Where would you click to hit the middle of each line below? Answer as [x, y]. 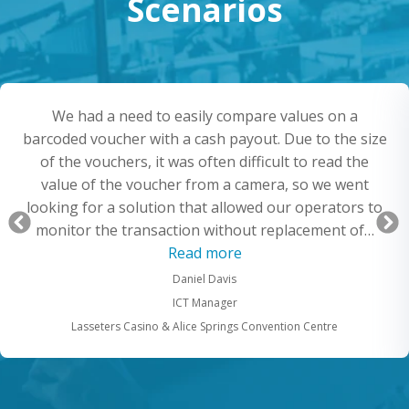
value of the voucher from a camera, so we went [204, 185]
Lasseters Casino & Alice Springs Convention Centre [204, 327]
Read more [204, 253]
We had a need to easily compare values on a [204, 116]
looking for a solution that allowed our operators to [204, 208]
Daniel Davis [204, 279]
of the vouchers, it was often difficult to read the [204, 162]
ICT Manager [204, 303]
